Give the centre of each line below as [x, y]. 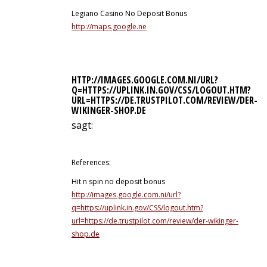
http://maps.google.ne [109, 27]
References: [91, 162]
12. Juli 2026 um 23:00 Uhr [111, 138]
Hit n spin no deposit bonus [118, 181]
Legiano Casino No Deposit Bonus [129, 13]
